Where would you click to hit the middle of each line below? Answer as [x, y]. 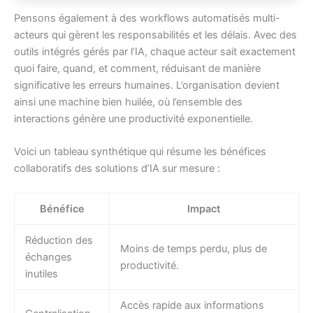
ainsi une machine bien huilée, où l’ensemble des [128, 102]
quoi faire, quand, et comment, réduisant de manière [137, 68]
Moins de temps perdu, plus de [193, 249]
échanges [48, 257]
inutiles [41, 274]
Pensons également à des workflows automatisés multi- [147, 18]
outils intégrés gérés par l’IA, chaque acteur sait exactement [155, 51]
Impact [204, 209]
